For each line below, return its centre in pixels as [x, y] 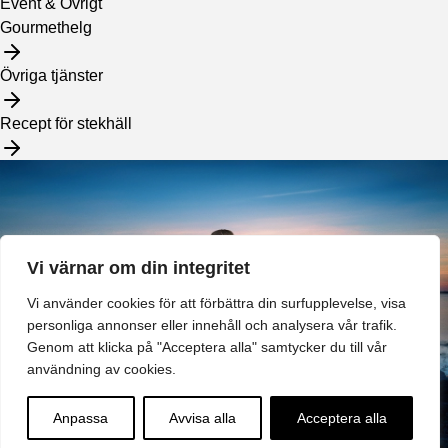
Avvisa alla [202, 418]
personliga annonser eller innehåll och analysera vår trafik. [212, 325]
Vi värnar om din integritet [138, 268]
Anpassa [81, 418]
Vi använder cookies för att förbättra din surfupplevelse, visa [216, 303]
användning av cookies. [101, 369]
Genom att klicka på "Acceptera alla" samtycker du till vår [207, 347]
